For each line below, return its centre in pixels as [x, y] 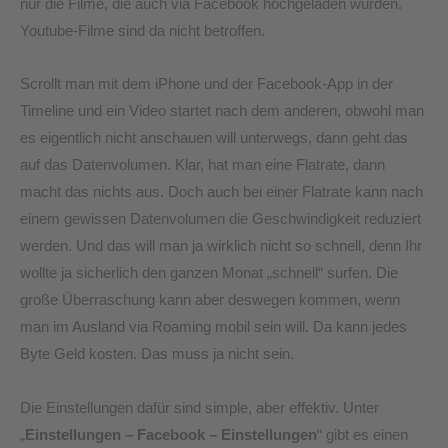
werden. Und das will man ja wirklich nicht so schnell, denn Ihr [221, 246]
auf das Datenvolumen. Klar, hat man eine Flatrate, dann [202, 165]
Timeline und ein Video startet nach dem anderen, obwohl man [222, 111]
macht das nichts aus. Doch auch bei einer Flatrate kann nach [221, 192]
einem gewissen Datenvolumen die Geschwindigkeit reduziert [220, 219]
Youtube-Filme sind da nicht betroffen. [142, 30]
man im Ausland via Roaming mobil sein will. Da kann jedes [213, 327]
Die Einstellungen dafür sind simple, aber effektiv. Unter [199, 407]
